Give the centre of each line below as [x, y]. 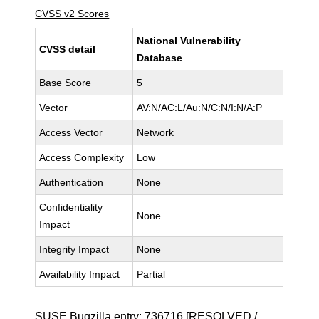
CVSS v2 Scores [72, 14]
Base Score [66, 83]
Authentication [72, 182]
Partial [151, 274]
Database [160, 58]
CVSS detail [68, 49]
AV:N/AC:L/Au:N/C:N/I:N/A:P [200, 108]
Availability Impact [80, 274]
